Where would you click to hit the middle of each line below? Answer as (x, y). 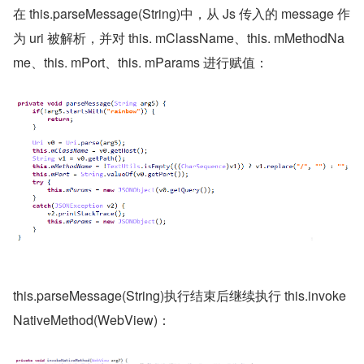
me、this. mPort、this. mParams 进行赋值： (141, 63)
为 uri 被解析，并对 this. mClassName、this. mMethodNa (179, 38)
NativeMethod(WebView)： (92, 319)
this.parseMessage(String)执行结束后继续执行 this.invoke (180, 295)
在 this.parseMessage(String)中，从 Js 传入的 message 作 (182, 14)
